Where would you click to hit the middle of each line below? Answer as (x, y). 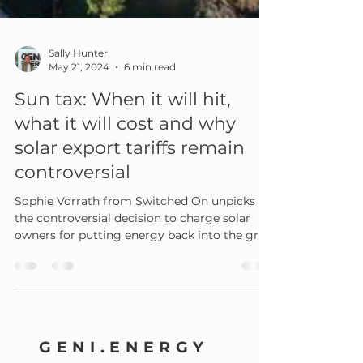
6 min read (150, 93)
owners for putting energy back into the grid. (143, 261)
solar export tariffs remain (130, 174)
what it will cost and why (125, 149)
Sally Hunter (78, 79)
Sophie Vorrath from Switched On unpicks (135, 227)
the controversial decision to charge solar (132, 244)
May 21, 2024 (79, 93)
